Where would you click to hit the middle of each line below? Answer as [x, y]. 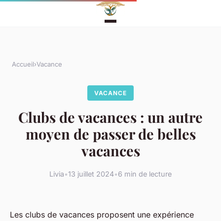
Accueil [23, 64]
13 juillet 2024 [91, 174]
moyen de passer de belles [110, 134]
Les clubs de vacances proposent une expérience [102, 215]
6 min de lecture [145, 174]
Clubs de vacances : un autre [110, 117]
